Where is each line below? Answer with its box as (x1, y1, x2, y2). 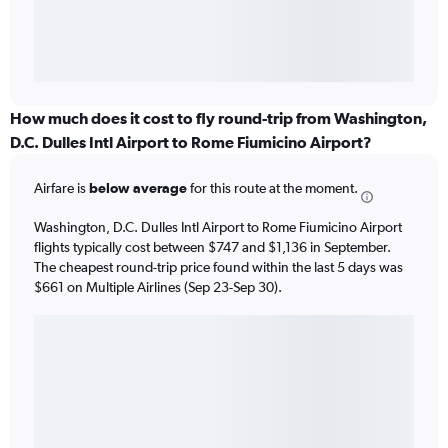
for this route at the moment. (187, 180, 358, 197)
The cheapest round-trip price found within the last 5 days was (34, 258, 403, 275)
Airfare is (34, 180, 89, 197)
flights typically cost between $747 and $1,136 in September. (34, 238, 391, 255)
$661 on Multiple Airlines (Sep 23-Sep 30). (34, 278, 282, 295)
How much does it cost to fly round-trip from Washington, (10, 109, 427, 128)
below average (89, 180, 187, 197)
